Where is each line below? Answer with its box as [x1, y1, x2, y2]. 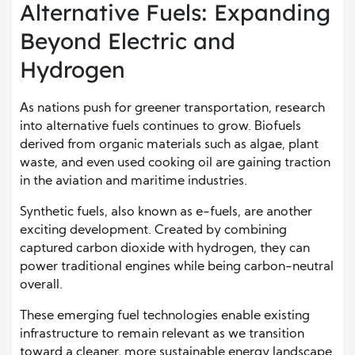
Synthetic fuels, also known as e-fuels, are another [20, 205, 312, 219]
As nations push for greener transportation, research [20, 101, 325, 115]
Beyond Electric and [20, 26, 235, 55]
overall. [20, 278, 63, 292]
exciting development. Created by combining [20, 223, 287, 237]
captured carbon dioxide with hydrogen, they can [20, 242, 310, 255]
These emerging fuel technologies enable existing [20, 309, 310, 323]
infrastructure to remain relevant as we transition [20, 327, 304, 341]
